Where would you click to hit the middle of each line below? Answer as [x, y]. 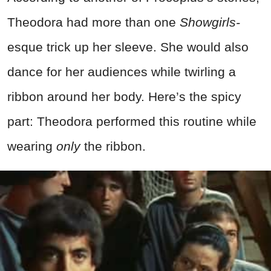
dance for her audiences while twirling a [122, 71]
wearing [32, 146]
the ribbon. [115, 146]
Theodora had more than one [93, 22]
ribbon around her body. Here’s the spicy [124, 96]
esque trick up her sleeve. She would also [128, 47]
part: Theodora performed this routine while [132, 121]
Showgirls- [210, 22]
